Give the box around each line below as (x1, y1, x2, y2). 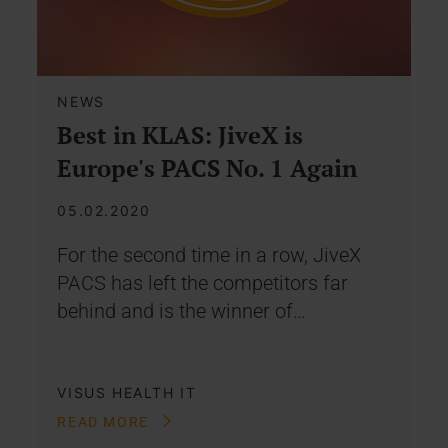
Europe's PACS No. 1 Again (57, 152, 358, 185)
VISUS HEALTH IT (57, 384, 197, 402)
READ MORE (57, 414, 154, 431)
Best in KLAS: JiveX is (57, 119, 304, 152)
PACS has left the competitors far (57, 271, 349, 296)
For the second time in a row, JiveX (57, 243, 362, 268)
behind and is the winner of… (57, 299, 307, 324)
